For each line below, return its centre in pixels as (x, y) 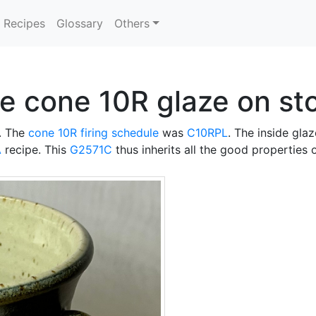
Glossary (80, 23)
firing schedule (120, 133)
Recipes (25, 23)
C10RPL (207, 133)
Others (132, 23)
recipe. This (36, 150)
